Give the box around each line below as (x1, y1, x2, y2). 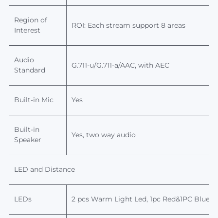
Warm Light (91, 195, 132, 203)
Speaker (14, 135, 41, 144)
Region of (14, 16, 47, 24)
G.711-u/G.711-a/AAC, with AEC (71, 61, 169, 70)
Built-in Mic (14, 95, 54, 104)
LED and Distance (14, 165, 75, 174)
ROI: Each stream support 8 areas (71, 21, 185, 30)
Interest (14, 26, 40, 35)
